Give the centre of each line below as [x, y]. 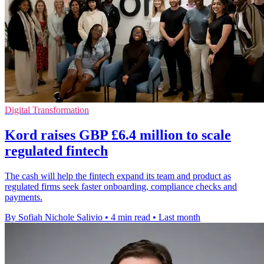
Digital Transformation [47, 110]
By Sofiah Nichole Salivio [54, 217]
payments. [24, 197]
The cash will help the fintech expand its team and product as [118, 176]
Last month [179, 217]
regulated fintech [56, 151]
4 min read [131, 217]
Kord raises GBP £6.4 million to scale [118, 135]
